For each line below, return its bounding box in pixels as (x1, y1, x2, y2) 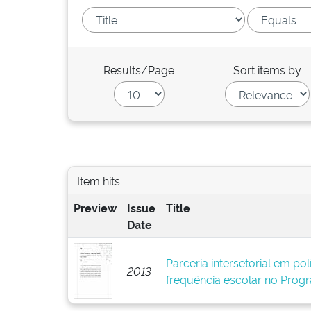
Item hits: (76, 172, 122, 188)
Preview (73, 200, 117, 215)
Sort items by (233, 62, 302, 77)
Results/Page (103, 62, 175, 77)
